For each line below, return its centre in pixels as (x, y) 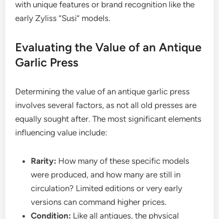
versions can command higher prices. (99, 202)
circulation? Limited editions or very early (107, 188)
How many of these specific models (123, 161)
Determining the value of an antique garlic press (103, 92)
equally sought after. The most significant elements (109, 119)
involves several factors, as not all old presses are (106, 105)
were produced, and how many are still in (106, 175)
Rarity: (44, 161)
